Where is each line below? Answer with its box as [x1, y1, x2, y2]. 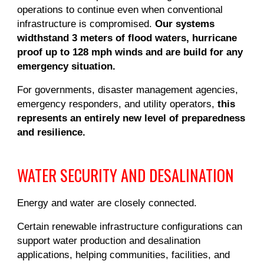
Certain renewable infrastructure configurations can [17, 220, 243, 232]
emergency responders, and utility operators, [17, 98, 218, 110]
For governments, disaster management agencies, [17, 84, 239, 95]
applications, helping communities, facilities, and [17, 249, 230, 260]
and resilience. [17, 126, 86, 138]
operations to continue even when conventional [17, 4, 223, 15]
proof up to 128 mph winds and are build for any [17, 46, 243, 58]
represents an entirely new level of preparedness [17, 112, 246, 124]
